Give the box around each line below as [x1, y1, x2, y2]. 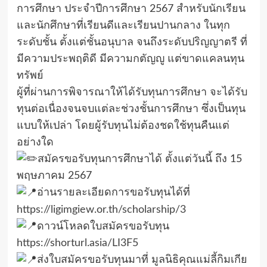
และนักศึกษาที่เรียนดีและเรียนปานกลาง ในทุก [16, 20, 230, 31]
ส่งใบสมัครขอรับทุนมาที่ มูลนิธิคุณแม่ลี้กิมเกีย [36, 254, 247, 266]
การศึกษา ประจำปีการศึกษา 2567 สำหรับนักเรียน [16, 4, 246, 14]
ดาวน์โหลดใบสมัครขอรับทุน [36, 221, 169, 232]
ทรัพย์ [16, 70, 44, 81]
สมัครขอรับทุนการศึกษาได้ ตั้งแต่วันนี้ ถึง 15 [37, 154, 242, 164]
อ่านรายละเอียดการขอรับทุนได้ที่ [36, 187, 190, 198]
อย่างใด [16, 137, 54, 148]
